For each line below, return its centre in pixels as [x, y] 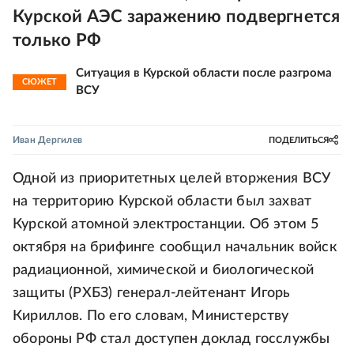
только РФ [57, 40]
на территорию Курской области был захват [162, 201]
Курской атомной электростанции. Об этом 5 [166, 224]
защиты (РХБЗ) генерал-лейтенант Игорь [152, 293]
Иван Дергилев [48, 140]
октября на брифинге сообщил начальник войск [175, 247]
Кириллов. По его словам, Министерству [151, 316]
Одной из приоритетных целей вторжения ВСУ [172, 179]
